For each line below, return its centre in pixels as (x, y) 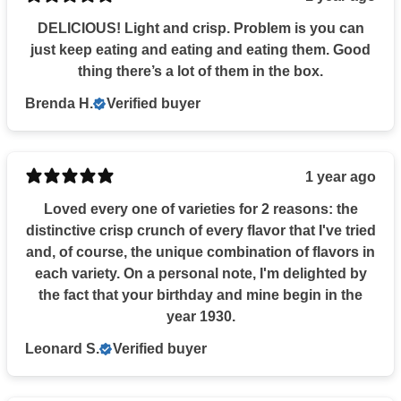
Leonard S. (62, 348)
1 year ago (341, 176)
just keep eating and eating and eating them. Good (200, 49)
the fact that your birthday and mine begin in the (200, 294)
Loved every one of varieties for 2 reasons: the (200, 209)
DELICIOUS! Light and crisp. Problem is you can (200, 28)
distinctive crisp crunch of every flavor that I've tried (200, 230)
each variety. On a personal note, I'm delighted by (79, 273)
